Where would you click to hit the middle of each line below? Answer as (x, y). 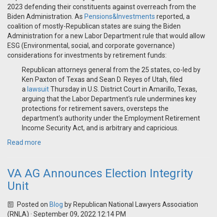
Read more (24, 143)
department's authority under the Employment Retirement (111, 118)
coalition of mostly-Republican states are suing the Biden (94, 26)
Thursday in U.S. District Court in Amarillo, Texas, (124, 89)
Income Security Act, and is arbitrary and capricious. (100, 128)
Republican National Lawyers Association (135, 205)
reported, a (172, 17)
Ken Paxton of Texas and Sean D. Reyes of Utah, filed (102, 80)
